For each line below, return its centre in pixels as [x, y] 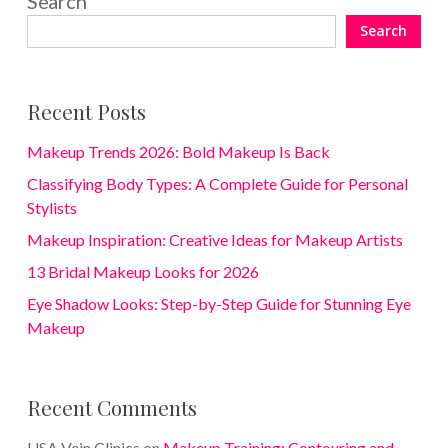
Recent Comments [111, 406]
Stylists [51, 207]
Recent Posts [86, 110]
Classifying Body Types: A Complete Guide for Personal [217, 183]
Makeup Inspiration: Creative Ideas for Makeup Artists [214, 239]
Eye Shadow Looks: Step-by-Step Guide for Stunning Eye [218, 303]
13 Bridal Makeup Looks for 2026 [142, 271]
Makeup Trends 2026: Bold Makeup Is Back [178, 151]
